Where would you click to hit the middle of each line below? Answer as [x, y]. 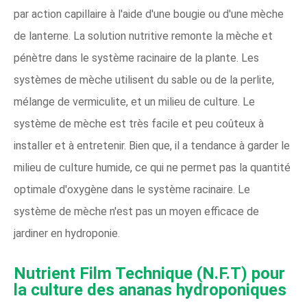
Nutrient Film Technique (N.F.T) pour [149, 273]
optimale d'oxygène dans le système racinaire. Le [132, 189]
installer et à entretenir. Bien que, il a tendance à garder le [152, 145]
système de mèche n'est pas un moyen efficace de [136, 211]
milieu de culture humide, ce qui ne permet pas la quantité [152, 167]
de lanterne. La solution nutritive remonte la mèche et [143, 36]
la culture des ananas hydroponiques [150, 290]
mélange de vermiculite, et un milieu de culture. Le [134, 101]
